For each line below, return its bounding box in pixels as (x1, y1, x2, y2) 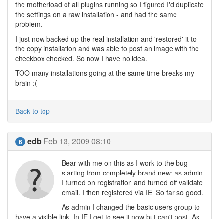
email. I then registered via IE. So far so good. (62, 187, 203, 197)
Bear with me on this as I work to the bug (62, 158, 188, 168)
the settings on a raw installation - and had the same (15, 9, 177, 19)
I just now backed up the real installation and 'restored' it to (15, 34, 197, 44)
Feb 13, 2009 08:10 (44, 135, 111, 147)
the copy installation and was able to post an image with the (15, 44, 199, 53)
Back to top (15, 106, 50, 116)
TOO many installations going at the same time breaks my (15, 68, 194, 78)
